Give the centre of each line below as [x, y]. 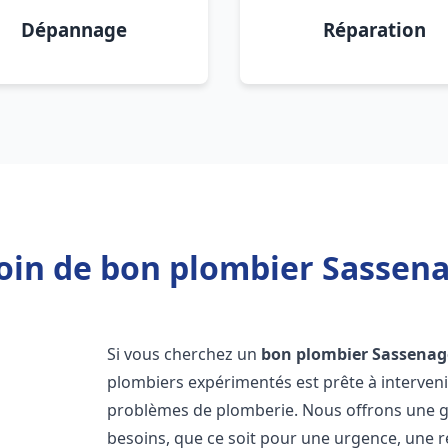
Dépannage [74, 29]
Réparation [374, 29]
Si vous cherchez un [184, 354]
